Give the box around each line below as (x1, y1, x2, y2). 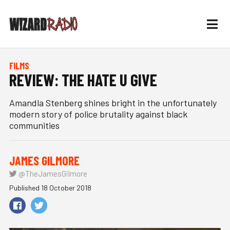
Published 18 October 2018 (9, 183, 91, 192)
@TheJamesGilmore (17, 169, 87, 178)
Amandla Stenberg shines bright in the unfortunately (9, 97, 217, 108)
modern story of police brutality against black (9, 108, 187, 120)
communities (9, 120, 60, 131)
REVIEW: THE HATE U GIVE (9, 70, 157, 89)
